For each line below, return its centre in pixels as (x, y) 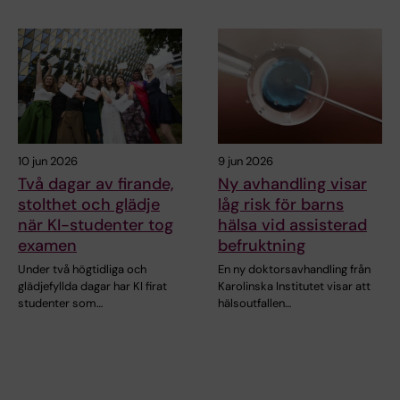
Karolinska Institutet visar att (294, 286)
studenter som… (60, 303)
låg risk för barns (281, 204)
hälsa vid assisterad (292, 225)
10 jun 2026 (48, 161)
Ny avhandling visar (292, 183)
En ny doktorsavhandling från (294, 269)
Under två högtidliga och (82, 269)
